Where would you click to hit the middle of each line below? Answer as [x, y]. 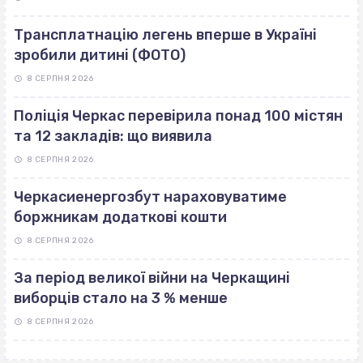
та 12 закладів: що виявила [113, 137]
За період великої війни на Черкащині [152, 278]
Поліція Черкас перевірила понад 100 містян [178, 116]
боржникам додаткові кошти [120, 218]
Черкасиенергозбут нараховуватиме [150, 197]
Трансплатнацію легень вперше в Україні [165, 35]
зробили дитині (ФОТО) [100, 56]
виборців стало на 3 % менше [121, 299]
